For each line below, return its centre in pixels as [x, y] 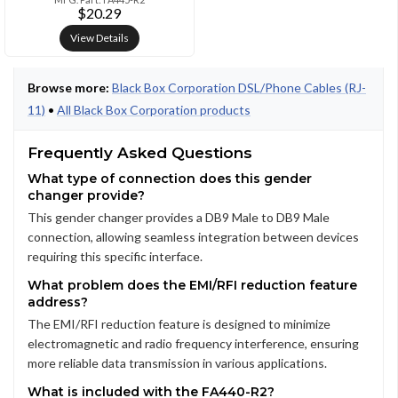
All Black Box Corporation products [154, 110]
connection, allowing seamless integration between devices [193, 237]
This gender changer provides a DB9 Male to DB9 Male [179, 217]
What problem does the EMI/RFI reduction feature [192, 285]
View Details [99, 38]
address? [58, 302]
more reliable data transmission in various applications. [177, 363]
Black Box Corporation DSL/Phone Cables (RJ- [239, 88]
